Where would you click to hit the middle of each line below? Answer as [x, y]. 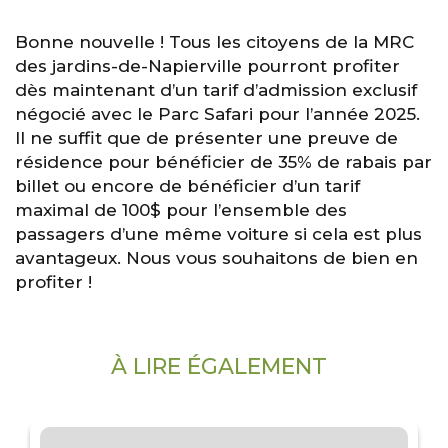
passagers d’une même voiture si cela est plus [218, 234]
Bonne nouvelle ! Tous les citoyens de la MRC [214, 42]
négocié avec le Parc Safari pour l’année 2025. [217, 114]
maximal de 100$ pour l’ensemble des [181, 210]
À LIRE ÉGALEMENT [218, 366]
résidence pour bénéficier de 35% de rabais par [223, 162]
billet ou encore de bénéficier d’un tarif [187, 186]
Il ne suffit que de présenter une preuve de [206, 138]
